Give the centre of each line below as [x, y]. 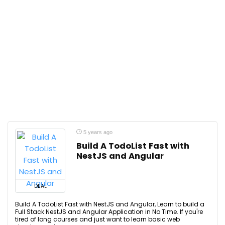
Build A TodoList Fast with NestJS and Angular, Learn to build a [110, 204]
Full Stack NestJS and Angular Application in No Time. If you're [109, 212]
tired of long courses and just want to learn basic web [97, 219]
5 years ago [97, 132]
